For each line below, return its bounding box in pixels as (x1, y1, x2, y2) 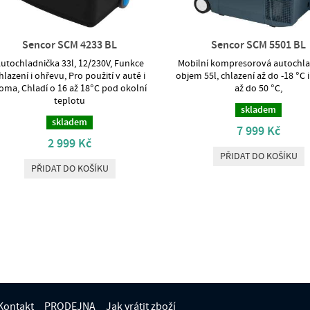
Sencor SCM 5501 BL (211, 39, 307, 52)
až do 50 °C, (235, 83, 283, 95)
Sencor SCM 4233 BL (22, 39, 118, 52)
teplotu (54, 95, 86, 107)
